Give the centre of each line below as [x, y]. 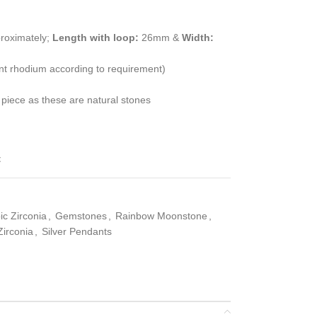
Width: [197, 38]
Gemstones [81, 216]
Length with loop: [95, 38]
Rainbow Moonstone [161, 216]
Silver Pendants [76, 231]
